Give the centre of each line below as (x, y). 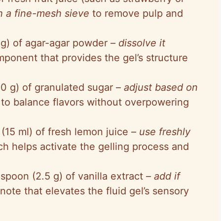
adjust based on (161, 87)
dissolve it (142, 43)
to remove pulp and (136, 13)
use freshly (165, 131)
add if (167, 176)
